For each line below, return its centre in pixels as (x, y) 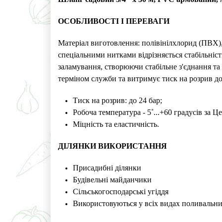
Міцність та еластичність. (116, 124)
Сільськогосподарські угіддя (121, 192)
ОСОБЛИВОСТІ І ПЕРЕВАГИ (114, 21)
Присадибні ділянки (107, 168)
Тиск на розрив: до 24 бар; (118, 101)
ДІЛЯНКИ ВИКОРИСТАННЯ (113, 146)
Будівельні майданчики (112, 180)
